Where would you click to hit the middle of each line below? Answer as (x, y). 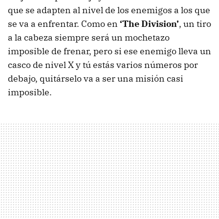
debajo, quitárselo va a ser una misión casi (96, 78)
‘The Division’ (149, 24)
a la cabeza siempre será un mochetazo (89, 37)
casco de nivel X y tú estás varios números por (103, 65)
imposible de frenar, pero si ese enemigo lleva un (109, 51)
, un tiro (195, 24)
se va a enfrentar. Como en (64, 24)
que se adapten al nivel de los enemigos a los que (109, 10)
